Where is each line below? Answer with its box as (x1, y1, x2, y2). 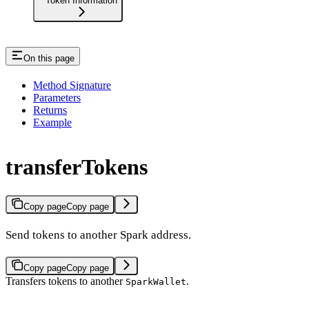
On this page (23, 52, 74, 63)
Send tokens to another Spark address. (6, 228, 191, 241)
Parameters (33, 91, 81, 103)
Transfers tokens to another (6, 275, 126, 287)
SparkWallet (126, 276, 186, 287)
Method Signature (33, 79, 111, 91)
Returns (33, 103, 67, 116)
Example (33, 116, 72, 128)
